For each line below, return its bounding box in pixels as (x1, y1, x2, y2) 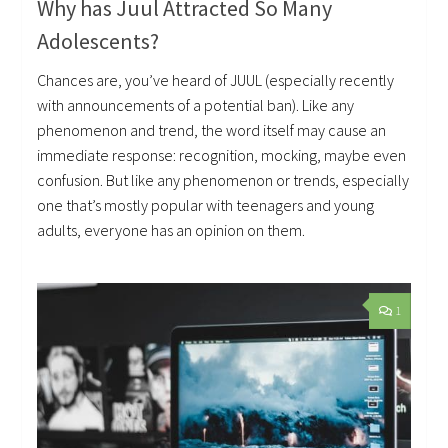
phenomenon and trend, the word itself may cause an (37, 120, 387, 141)
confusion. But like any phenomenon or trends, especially (37, 170, 410, 191)
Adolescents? (37, 27, 160, 56)
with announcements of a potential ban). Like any (37, 95, 355, 116)
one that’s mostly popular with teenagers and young (37, 195, 375, 216)
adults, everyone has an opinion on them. (37, 220, 306, 241)
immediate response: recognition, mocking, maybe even (37, 145, 407, 166)
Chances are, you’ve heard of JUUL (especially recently (37, 70, 395, 91)
